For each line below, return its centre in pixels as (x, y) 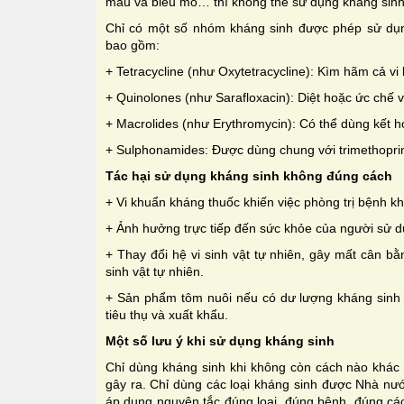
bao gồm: (133, 45)
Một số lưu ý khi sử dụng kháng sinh (220, 340)
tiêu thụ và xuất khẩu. (167, 314)
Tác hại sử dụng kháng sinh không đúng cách (249, 175)
